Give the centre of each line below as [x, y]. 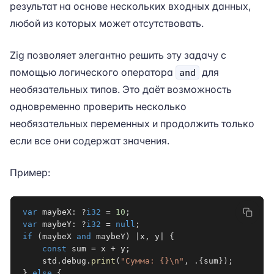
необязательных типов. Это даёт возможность [121, 89]
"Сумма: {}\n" [152, 261]
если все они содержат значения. [90, 141]
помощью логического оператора [93, 72]
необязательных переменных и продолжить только [132, 124]
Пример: [30, 172]
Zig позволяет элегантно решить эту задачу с [118, 55]
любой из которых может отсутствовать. [107, 23]
